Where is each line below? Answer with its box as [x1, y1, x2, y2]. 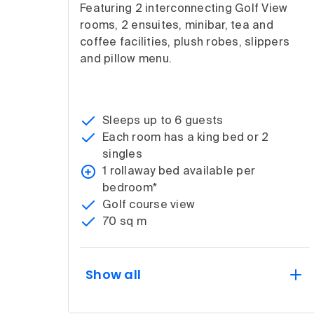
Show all [86, 265, 142, 283]
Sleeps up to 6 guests [102, 115, 224, 127]
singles [102, 149, 142, 161]
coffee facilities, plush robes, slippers [80, 36, 290, 48]
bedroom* [102, 182, 158, 194]
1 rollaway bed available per [102, 165, 256, 177]
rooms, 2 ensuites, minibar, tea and [80, 20, 273, 32]
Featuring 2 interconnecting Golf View [80, 3, 288, 15]
